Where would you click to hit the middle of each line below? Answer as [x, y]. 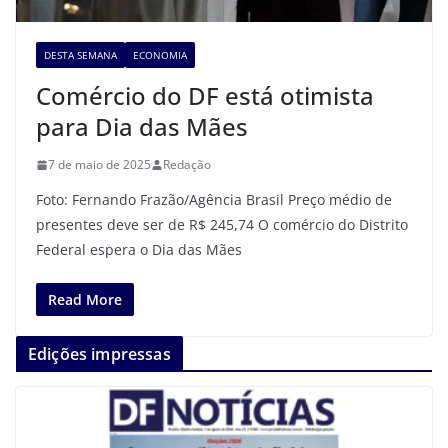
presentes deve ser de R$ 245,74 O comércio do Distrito [222, 225]
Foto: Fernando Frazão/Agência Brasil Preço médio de [214, 200]
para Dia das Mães [145, 127]
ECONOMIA [160, 55]
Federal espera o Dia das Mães [139, 250]
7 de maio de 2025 [99, 165]
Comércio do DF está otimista [205, 96]
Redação [187, 165]
